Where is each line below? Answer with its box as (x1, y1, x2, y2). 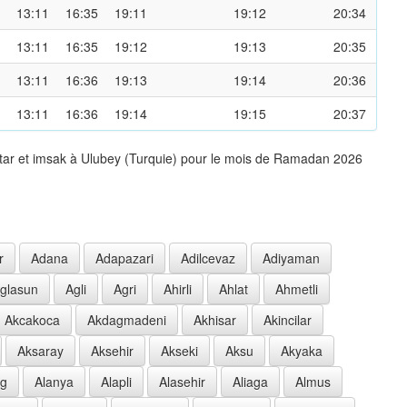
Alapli (101, 372, 132, 391)
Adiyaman (263, 248, 320, 267)
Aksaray (17, 341, 64, 360)
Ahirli (164, 279, 192, 298)
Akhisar (194, 310, 236, 329)
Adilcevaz (181, 248, 235, 267)
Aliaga (233, 372, 268, 391)
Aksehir (91, 341, 134, 360)
